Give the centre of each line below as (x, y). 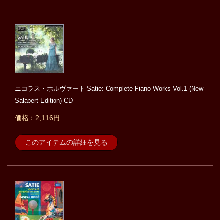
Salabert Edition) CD (44, 101)
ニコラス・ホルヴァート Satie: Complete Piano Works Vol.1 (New (109, 89)
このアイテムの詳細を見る (66, 143)
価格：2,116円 (37, 118)
